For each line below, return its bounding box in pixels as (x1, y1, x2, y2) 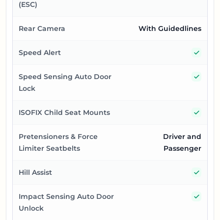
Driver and (163, 132, 201, 141)
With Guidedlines (138, 24, 201, 33)
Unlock (19, 204, 44, 213)
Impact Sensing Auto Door (19, 192, 114, 201)
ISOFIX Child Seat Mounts (19, 108, 110, 117)
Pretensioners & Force (19, 132, 98, 141)
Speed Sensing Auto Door (19, 72, 111, 82)
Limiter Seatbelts (19, 144, 80, 153)
